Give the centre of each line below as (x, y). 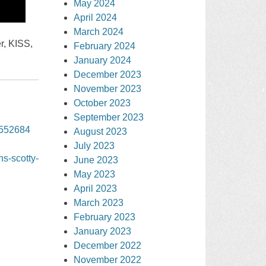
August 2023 (101, 131)
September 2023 (109, 117)
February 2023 (105, 217)
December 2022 (108, 245)
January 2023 (103, 231)
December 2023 (108, 74)
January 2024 (103, 60)
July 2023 (94, 145)
